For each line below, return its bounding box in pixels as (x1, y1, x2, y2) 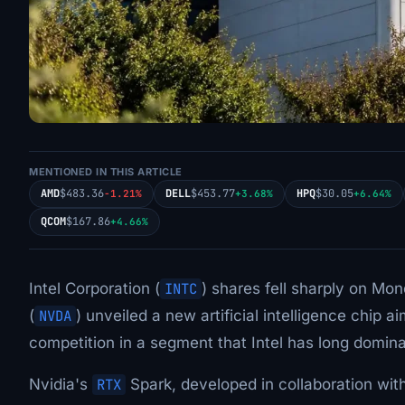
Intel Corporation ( (29, 279, 160, 297)
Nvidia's (29, 375, 92, 393)
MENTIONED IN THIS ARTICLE (29, 165, 183, 178)
